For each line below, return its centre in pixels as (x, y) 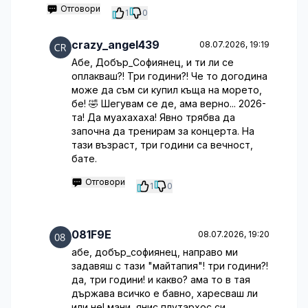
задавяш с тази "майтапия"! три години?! (170, 266)
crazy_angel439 (115, 45)
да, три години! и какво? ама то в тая (161, 279)
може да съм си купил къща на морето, (167, 90)
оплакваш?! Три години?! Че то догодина (169, 76)
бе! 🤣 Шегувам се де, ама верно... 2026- (169, 103)
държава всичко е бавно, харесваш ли (165, 293)
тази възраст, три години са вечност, (162, 145)
